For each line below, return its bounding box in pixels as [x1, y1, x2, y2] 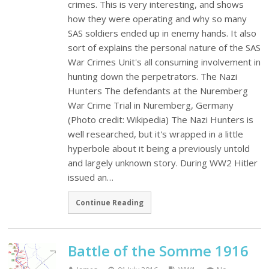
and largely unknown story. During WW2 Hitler [68, 156, 258, 169]
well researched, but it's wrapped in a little [68, 127, 244, 140]
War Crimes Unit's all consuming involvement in [68, 55, 261, 68]
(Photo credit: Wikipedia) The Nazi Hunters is [68, 113, 254, 125]
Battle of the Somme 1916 [68, 241, 249, 261]
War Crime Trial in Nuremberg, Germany [68, 98, 234, 111]
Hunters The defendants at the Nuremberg [68, 84, 249, 97]
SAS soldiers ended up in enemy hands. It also [68, 26, 257, 39]
